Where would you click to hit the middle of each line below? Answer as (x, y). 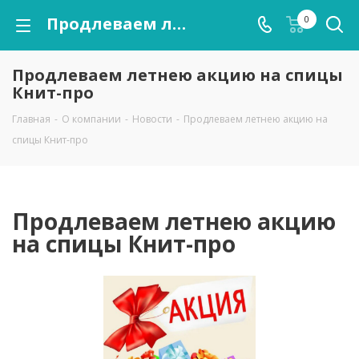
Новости (152, 119)
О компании (91, 119)
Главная (31, 119)
